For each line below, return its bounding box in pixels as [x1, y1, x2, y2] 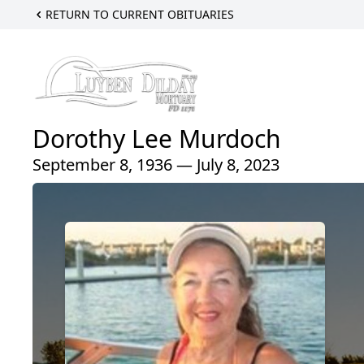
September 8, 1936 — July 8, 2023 [32, 153, 279, 175]
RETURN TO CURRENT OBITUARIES [45, 6, 234, 22]
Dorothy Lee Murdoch [32, 121, 281, 155]
